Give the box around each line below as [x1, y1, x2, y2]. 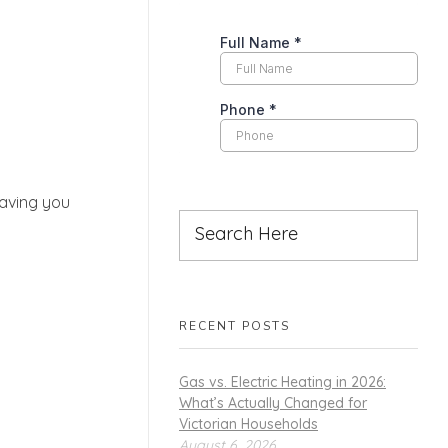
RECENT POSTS [179, 318, 290, 335]
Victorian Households [179, 414, 318, 433]
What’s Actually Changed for [179, 393, 367, 412]
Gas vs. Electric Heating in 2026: [179, 372, 386, 391]
